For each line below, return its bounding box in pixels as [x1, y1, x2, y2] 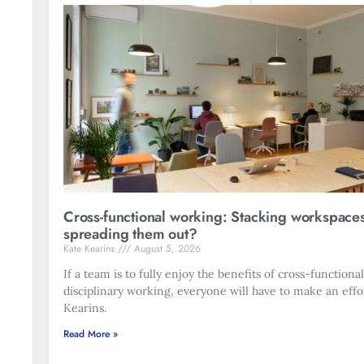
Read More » [63, 326, 118, 341]
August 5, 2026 [131, 240, 201, 256]
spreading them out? [63, 223, 197, 245]
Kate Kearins [63, 240, 118, 256]
